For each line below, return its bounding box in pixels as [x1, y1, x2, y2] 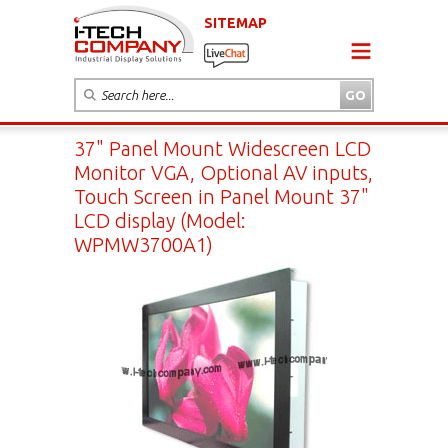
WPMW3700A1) [74, 232, 213, 256]
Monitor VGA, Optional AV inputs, [74, 160, 373, 184]
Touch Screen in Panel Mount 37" [74, 184, 369, 208]
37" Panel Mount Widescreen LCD [74, 136, 371, 160]
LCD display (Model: [74, 208, 246, 232]
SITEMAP [204, 14, 267, 31]
